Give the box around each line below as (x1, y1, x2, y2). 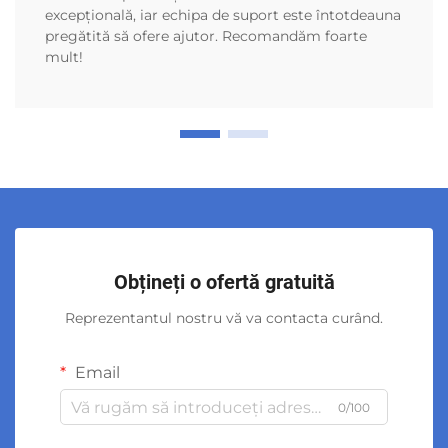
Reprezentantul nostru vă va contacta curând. (65, 309, 383, 328)
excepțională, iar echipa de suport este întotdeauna (45, 6, 401, 25)
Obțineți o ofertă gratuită (113, 270, 335, 295)
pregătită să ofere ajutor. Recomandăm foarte (45, 27, 367, 46)
